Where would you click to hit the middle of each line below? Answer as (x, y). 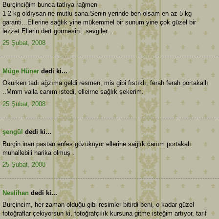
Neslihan (16, 193)
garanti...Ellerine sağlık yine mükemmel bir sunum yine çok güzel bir (99, 22)
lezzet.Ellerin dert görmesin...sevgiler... (58, 31)
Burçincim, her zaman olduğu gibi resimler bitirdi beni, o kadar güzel (98, 205)
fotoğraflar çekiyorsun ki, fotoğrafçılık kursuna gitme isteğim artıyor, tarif (105, 214)
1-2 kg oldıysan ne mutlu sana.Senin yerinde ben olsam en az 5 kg (97, 13)
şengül (13, 132)
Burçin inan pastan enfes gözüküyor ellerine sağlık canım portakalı (97, 144)
